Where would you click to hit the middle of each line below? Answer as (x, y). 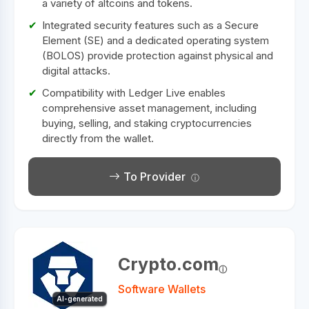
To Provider (153, 177)
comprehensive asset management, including (149, 108)
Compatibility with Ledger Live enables (134, 93)
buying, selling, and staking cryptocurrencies (147, 123)
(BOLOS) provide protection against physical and (158, 56)
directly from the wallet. (98, 138)
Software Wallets (162, 289)
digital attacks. (76, 71)
